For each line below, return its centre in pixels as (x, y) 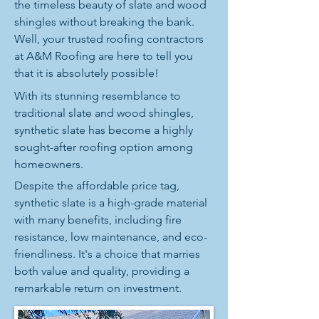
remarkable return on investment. (98, 288)
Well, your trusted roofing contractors (109, 39)
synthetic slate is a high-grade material (111, 203)
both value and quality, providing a (102, 271)
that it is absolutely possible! (87, 73)
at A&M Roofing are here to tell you (104, 56)
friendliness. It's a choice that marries (107, 254)
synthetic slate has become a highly (104, 130)
